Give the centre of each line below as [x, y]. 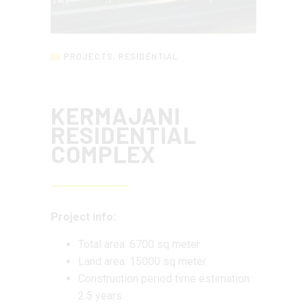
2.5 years [100, 295]
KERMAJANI [116, 116]
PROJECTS [88, 57]
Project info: [83, 217]
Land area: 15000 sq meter [142, 261]
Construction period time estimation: [165, 278]
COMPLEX [103, 154]
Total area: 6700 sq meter [139, 244]
